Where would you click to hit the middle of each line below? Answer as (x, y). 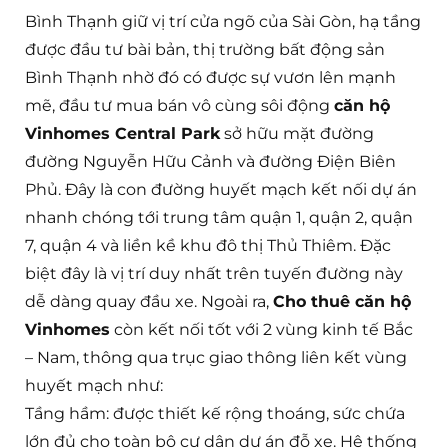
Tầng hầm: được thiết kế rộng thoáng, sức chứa (215, 414)
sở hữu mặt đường (297, 134)
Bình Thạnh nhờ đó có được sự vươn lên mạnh (210, 78)
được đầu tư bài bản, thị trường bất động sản (205, 50)
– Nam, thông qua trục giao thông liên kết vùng (216, 358)
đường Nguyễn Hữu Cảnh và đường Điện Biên (210, 162)
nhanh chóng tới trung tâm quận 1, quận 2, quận (219, 218)
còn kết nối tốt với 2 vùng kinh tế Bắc (261, 330)
